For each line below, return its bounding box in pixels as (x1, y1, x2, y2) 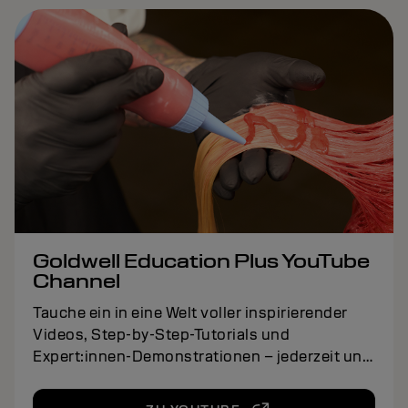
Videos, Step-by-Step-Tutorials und (33, 325, 290, 345)
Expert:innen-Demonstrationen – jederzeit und (33, 347, 372, 367)
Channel (33, 269, 120, 294)
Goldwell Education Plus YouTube (33, 249, 370, 274)
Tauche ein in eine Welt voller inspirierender (33, 303, 348, 323)
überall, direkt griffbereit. (33, 369, 215, 389)
